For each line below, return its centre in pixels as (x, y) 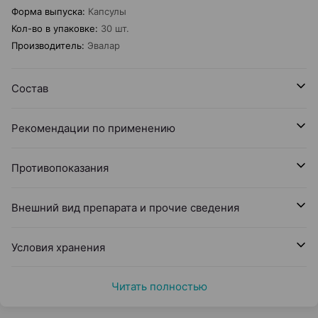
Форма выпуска (47, 11)
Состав (30, 88)
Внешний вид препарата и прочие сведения (125, 208)
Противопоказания (60, 168)
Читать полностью (159, 286)
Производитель (46, 45)
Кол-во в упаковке (53, 28)
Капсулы (107, 11)
